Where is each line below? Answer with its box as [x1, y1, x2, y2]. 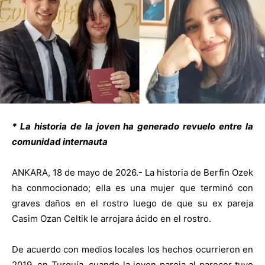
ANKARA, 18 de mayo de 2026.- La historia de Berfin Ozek [12, 166, 253, 178]
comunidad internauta [12, 135, 108, 147]
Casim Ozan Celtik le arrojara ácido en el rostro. [12, 212, 211, 224]
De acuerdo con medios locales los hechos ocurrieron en [12, 243, 253, 255]
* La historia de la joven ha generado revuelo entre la [12, 120, 253, 132]
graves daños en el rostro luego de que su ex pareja [12, 197, 253, 209]
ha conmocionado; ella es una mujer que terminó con [12, 182, 253, 193]
